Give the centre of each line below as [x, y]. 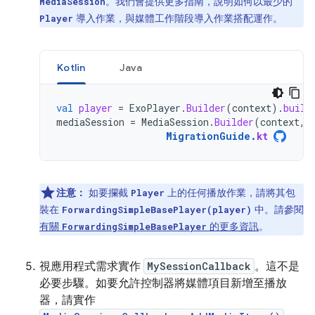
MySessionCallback [199, 266]
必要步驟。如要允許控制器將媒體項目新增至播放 [163, 283]
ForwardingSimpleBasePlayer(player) [157, 210]
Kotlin [71, 67]
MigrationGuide [208, 136]
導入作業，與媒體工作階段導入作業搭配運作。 [178, 18]
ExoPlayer [155, 108]
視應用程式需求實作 [91, 266]
